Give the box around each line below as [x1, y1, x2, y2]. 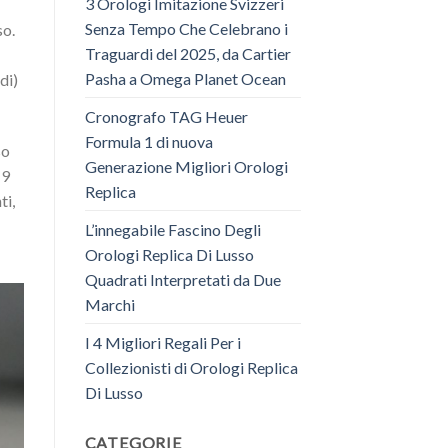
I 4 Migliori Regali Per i [84, 332, 241, 352]
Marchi [84, 294, 135, 314]
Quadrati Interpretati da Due [84, 269, 281, 289]
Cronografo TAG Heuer [84, 106, 248, 126]
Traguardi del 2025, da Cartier [84, 43, 291, 63]
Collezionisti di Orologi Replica [84, 357, 298, 377]
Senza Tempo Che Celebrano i [84, 18, 288, 38]
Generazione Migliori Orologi [84, 156, 288, 176]
